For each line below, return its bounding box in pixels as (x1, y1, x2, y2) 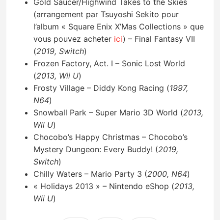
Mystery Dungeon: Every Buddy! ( (33, 144, 159, 155)
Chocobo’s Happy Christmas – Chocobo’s (33, 132, 188, 142)
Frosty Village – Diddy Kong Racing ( (33, 83, 170, 93)
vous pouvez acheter (33, 34, 114, 44)
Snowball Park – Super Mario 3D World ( (33, 108, 184, 118)
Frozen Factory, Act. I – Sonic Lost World (33, 58, 186, 69)
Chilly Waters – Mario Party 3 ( (33, 169, 148, 179)
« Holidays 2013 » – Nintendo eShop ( (33, 181, 175, 192)
